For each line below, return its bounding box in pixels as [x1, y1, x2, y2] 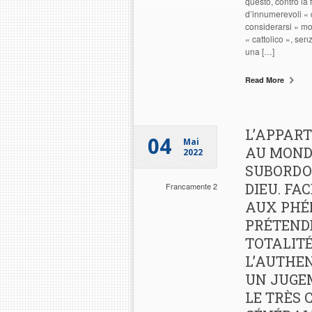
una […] [245, 45, 274, 57]
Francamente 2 [166, 180, 217, 192]
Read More [245, 75, 286, 85]
